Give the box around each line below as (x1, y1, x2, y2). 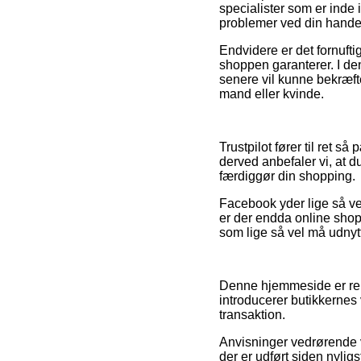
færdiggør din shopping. (219, 168, 355, 183)
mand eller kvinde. (219, 86, 324, 101)
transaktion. (219, 307, 285, 322)
